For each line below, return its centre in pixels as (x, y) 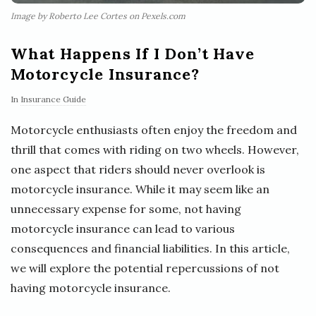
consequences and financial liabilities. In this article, (150, 248)
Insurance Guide (53, 99)
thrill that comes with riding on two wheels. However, (155, 149)
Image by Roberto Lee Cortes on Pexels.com (98, 16)
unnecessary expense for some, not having (126, 208)
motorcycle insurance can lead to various (123, 228)
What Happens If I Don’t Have (133, 53)
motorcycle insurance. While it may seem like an (140, 189)
